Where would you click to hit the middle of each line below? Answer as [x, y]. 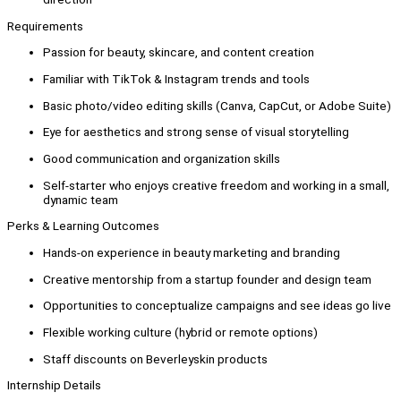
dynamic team [81, 199]
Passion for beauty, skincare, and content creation [179, 52]
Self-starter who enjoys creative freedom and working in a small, [216, 185]
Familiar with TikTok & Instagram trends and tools [176, 78]
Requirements [45, 26]
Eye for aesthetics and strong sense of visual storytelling [196, 132]
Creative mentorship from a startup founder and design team [207, 279]
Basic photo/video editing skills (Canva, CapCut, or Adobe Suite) [217, 105]
